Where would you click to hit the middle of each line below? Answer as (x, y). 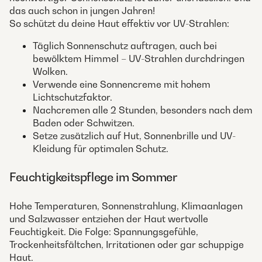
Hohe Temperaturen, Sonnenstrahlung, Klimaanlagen (126, 206)
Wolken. (50, 72)
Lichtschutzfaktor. (73, 97)
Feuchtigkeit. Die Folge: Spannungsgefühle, (104, 232)
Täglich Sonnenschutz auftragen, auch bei (125, 46)
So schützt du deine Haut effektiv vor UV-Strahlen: (119, 24)
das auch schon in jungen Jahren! (82, 11)
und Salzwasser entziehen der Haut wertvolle (109, 219)
